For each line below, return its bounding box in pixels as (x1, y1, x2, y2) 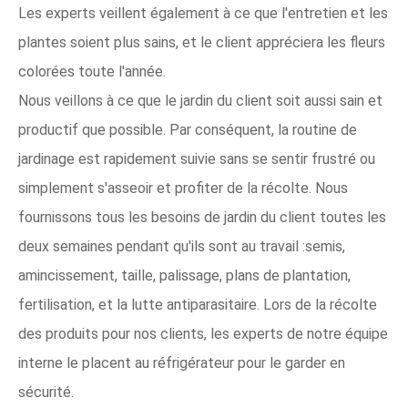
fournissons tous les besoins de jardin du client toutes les (18, 209, 386, 226)
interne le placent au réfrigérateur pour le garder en (18, 354, 345, 372)
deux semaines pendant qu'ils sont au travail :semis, (18, 238, 345, 255)
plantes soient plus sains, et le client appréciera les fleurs (18, 34, 385, 51)
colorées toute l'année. (18, 63, 166, 80)
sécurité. (18, 383, 74, 401)
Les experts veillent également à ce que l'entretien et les (18, 5, 388, 22)
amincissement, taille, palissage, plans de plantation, (18, 267, 351, 284)
